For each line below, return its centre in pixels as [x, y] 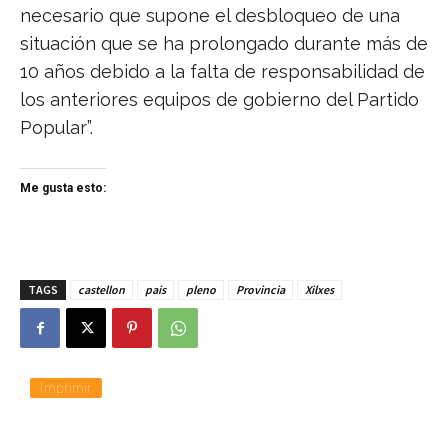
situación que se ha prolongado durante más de [224, 44]
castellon [101, 290]
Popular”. [56, 128]
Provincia [260, 290]
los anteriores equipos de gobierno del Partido [219, 100]
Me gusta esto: [63, 188]
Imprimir [66, 388]
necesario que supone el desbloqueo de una [210, 16]
